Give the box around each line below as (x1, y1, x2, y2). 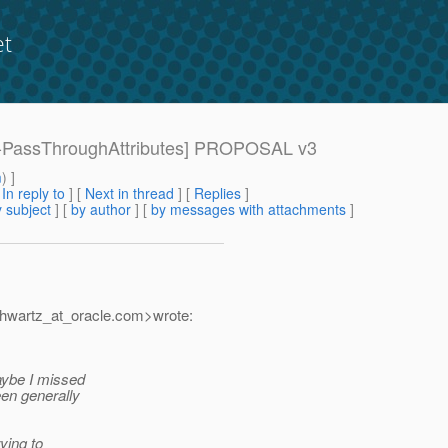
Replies (194, 183, 241, 204)
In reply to (2, 183, 65, 204)
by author (71, 199, 131, 220)
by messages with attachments (151, 199, 346, 220)
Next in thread (85, 183, 174, 204)
